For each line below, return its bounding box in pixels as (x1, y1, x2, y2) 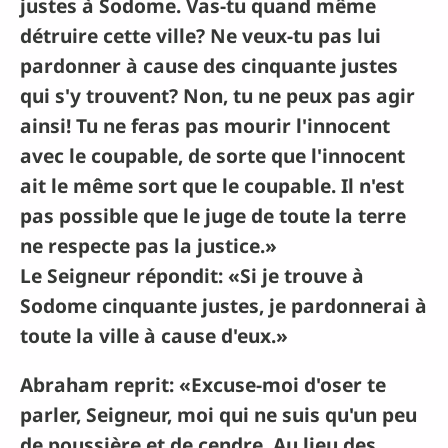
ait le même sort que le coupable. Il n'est (20, 171, 404, 199)
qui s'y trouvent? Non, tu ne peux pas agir (20, 81, 415, 109)
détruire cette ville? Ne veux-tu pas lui (20, 21, 381, 49)
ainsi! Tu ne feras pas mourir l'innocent (20, 111, 390, 139)
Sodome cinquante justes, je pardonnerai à (20, 291, 427, 319)
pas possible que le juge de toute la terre (20, 201, 406, 229)
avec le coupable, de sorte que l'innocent (20, 141, 405, 169)
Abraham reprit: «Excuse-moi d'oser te (20, 370, 386, 398)
